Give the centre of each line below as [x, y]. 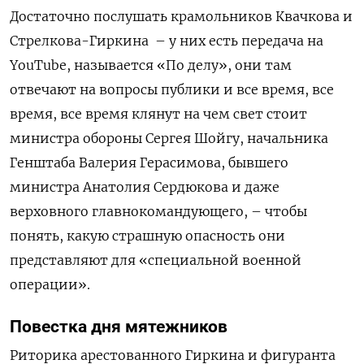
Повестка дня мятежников [119, 326]
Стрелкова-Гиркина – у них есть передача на [167, 40]
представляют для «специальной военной [156, 260]
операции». [50, 284]
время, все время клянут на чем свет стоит [158, 113]
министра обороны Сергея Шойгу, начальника [169, 138]
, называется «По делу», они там [179, 65]
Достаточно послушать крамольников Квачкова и [181, 16]
